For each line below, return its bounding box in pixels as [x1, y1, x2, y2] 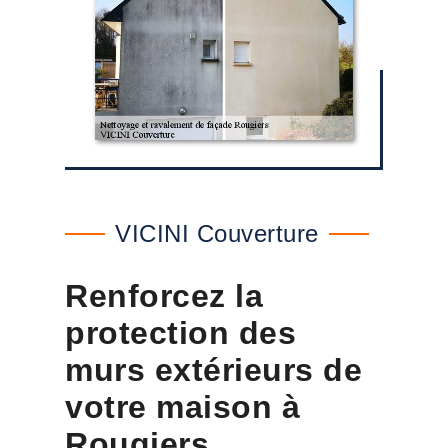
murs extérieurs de [65, 352, 362, 388]
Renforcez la [65, 278, 263, 314]
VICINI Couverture [115, 220, 319, 247]
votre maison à [65, 389, 300, 425]
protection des [65, 315, 296, 351]
